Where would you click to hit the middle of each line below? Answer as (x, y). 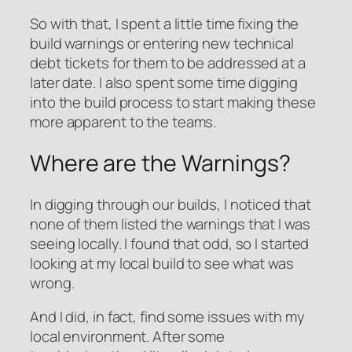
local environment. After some (128, 337)
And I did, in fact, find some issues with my (167, 317)
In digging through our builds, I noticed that (170, 204)
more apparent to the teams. (123, 122)
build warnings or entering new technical (162, 44)
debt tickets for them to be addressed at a (168, 63)
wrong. (52, 282)
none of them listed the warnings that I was (170, 224)
